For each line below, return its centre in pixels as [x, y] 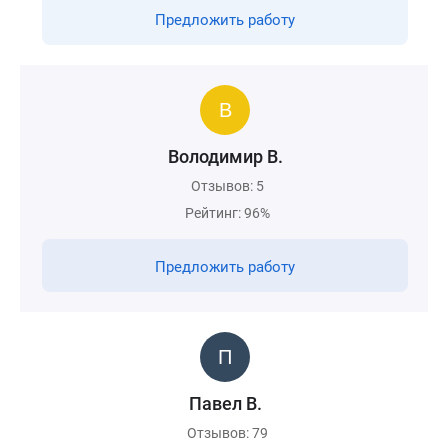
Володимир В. [225, 156]
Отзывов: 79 [227, 433]
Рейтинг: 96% [227, 213]
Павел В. [225, 403]
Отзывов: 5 [227, 186]
